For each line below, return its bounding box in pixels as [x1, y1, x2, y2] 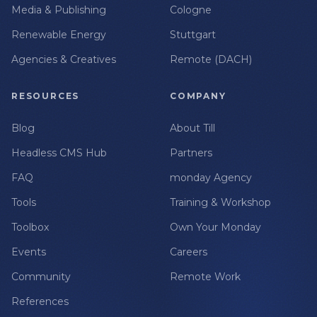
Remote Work [170, 270, 241, 284]
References [11, 295, 69, 309]
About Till [170, 122, 215, 135]
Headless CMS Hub [11, 146, 107, 160]
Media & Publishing [11, 4, 106, 17]
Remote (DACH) [170, 53, 252, 67]
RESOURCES [11, 91, 80, 102]
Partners [170, 146, 212, 160]
